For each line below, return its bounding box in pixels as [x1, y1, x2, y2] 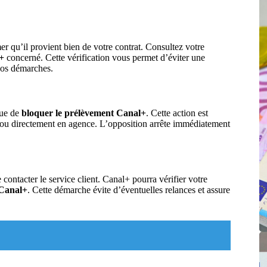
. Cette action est [146, 108, 208, 119]
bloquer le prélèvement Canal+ [21, 108, 146, 119]
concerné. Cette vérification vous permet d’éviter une [4, 52, 205, 63]
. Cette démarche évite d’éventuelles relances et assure [27, 184, 230, 195]
